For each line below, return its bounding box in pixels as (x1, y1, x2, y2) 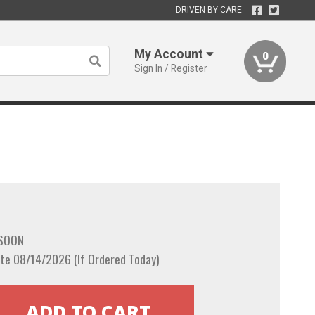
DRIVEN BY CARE (175, 5, 242, 15)
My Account (134, 47, 207, 61)
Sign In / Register (134, 63, 208, 74)
